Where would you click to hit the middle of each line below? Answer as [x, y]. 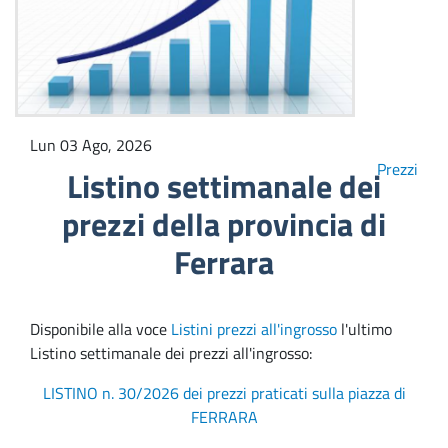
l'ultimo [364, 329]
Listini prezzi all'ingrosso [254, 329]
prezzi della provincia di [224, 224]
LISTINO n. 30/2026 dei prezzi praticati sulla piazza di [224, 393]
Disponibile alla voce [100, 329]
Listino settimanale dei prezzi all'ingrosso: [171, 353]
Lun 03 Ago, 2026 [91, 145]
